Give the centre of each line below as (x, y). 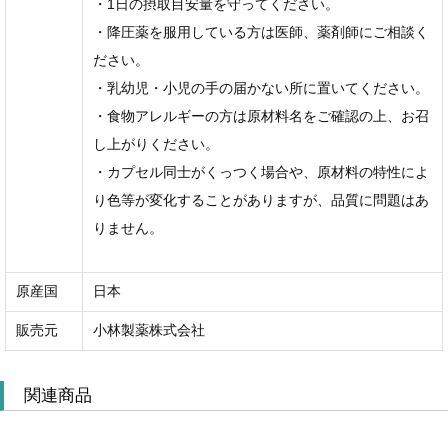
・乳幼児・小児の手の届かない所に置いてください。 (260, 87)
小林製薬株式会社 (148, 329)
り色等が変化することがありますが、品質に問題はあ (260, 199)
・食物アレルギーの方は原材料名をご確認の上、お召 (260, 115)
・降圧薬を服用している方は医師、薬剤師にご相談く (260, 31)
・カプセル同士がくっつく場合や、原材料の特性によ (260, 171)
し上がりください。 (155, 143)
